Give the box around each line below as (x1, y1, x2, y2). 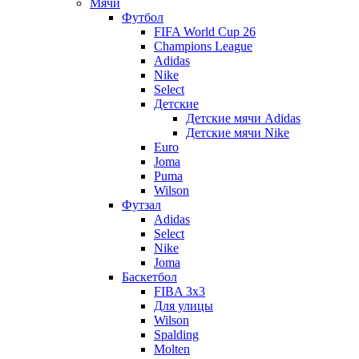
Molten (154, 341, 190, 356)
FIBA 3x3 (154, 284, 205, 298)
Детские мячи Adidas (186, 111, 301, 125)
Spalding (154, 327, 199, 341)
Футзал (122, 197, 161, 212)
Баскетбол (122, 269, 177, 284)
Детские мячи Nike (186, 125, 289, 139)
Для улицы (154, 298, 213, 313)
